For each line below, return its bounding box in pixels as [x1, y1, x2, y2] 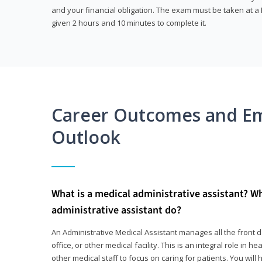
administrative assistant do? [51, 203, 181, 218]
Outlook [51, 125, 120, 150]
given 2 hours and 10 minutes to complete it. [51, 18, 206, 29]
